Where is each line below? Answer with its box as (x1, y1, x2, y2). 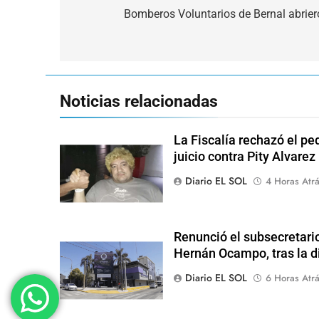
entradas (73, 33, 141, 53)
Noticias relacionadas (60, 91, 218, 112)
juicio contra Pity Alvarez (173, 150, 315, 164)
